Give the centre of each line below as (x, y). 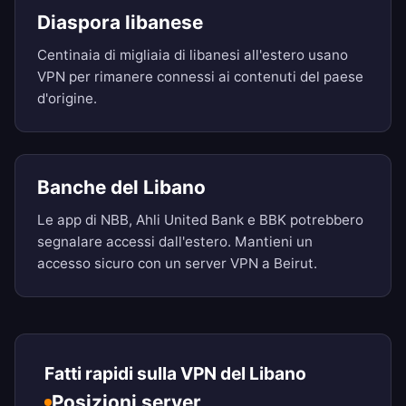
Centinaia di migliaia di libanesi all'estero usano (193, 55)
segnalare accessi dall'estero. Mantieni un (175, 242)
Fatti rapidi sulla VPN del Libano (175, 374)
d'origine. (67, 99)
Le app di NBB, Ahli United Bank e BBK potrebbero (200, 220)
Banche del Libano (121, 188)
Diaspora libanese (120, 23)
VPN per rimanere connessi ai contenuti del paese (200, 77)
